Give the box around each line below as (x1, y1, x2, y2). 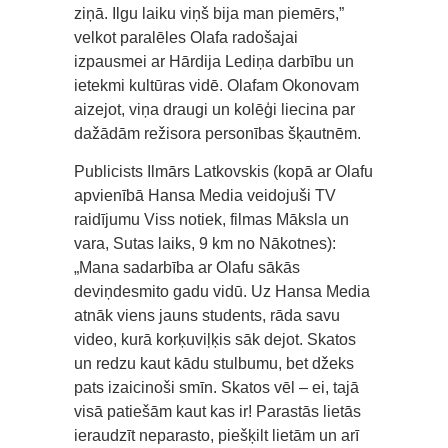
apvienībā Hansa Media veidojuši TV (74, 186, 336, 204)
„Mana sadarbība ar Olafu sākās (74, 258, 300, 276)
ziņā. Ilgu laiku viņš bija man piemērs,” (74, 4, 344, 22)
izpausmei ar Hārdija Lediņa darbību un (74, 52, 354, 70)
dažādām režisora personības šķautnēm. (74, 124, 361, 142)
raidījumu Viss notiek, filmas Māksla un (74, 210, 349, 228)
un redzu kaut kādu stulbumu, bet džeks (74, 354, 354, 372)
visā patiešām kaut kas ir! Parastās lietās (74, 402, 361, 420)
